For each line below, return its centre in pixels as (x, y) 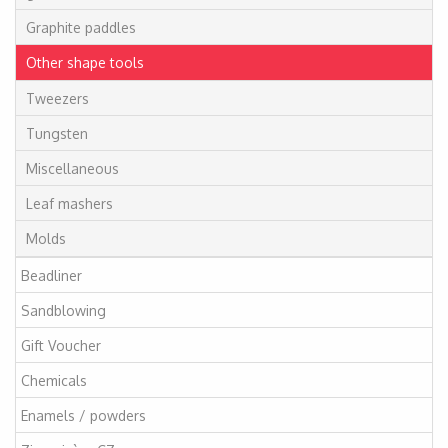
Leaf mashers (69, 203)
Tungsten (57, 133)
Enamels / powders (83, 415)
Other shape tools (85, 62)
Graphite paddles (81, 27)
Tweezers (57, 98)
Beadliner (51, 275)
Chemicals (54, 380)
